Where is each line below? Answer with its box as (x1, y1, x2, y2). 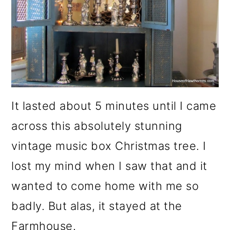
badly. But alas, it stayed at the (11, 199, 182, 213)
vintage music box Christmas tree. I (11, 139, 206, 153)
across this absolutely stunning (11, 119, 182, 133)
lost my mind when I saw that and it (11, 159, 207, 173)
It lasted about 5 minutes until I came (11, 99, 217, 113)
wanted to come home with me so (11, 179, 199, 193)
